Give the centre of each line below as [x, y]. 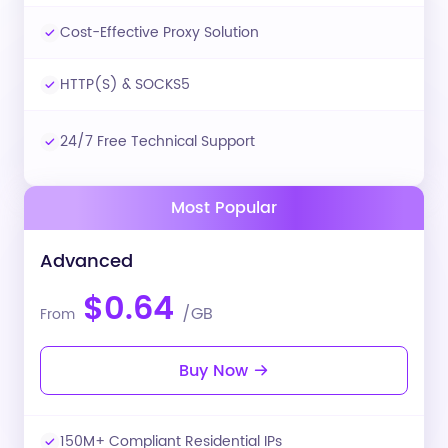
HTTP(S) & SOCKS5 [125, 84]
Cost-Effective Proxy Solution [159, 32]
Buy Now [216, 371]
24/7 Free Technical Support [157, 141]
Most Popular [224, 208]
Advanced [86, 261]
